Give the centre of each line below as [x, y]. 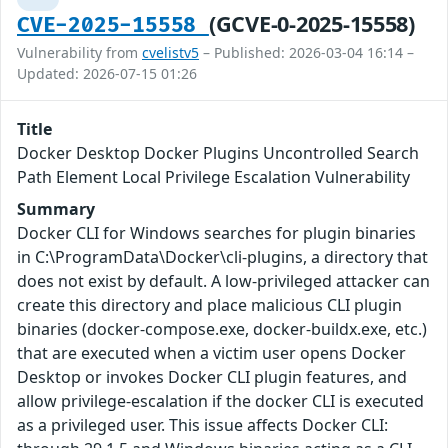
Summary [56, 208]
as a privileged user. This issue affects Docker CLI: [202, 424]
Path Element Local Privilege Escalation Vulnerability [213, 176]
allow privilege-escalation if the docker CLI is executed [220, 400]
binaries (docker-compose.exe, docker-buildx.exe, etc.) [222, 328]
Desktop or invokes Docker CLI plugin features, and [212, 376]
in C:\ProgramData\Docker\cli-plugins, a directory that [222, 256]
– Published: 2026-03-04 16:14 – [306, 52]
